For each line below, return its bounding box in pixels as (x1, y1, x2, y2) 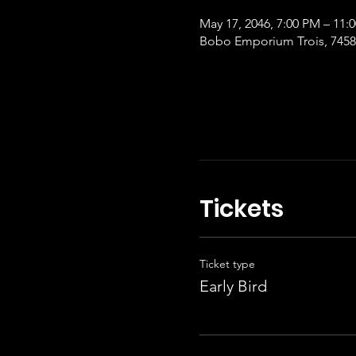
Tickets (199, 192, 284, 226)
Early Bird (199, 276, 267, 296)
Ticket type (199, 256, 255, 271)
